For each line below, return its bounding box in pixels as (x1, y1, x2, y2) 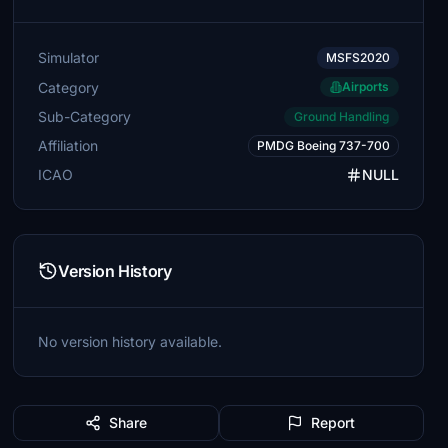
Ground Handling (293, 109, 389, 124)
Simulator (38, 49, 100, 66)
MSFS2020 (325, 50, 390, 65)
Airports (341, 79, 389, 94)
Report (311, 414, 356, 431)
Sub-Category (38, 107, 132, 125)
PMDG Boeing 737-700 (256, 138, 390, 153)
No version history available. (38, 333, 223, 350)
